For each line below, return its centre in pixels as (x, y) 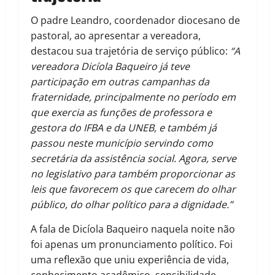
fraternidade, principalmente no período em (133, 97)
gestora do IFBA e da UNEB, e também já (124, 128)
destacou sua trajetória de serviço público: (130, 51)
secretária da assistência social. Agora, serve (134, 159)
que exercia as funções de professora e (121, 113)
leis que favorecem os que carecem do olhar (133, 189)
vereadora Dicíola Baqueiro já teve (110, 67)
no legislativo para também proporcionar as (133, 174)
